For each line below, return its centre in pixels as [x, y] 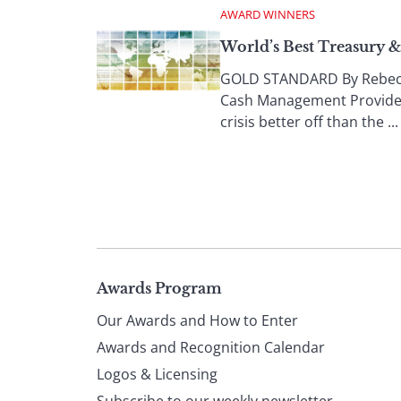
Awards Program [159, 288]
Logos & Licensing [157, 374]
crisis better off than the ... [309, 121]
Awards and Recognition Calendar [211, 347]
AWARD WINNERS [268, 14]
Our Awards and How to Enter [197, 320]
